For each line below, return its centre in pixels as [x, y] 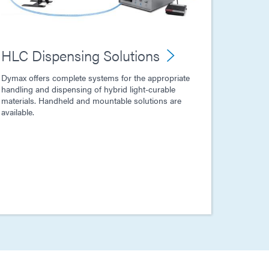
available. [18, 111]
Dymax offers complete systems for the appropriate [95, 77]
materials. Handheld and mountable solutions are [91, 100]
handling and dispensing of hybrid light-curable [88, 89]
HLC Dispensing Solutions [80, 55]
